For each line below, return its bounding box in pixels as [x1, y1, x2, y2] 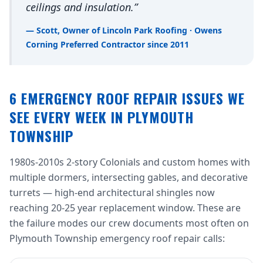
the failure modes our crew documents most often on [9, 217, 249, 230]
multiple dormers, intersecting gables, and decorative [9, 171, 248, 184]
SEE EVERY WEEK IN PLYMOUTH [9, 106, 194, 127]
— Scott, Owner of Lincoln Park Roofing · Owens [26, 25, 222, 36]
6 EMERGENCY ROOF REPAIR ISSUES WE [9, 87, 245, 109]
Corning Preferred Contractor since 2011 [26, 39, 189, 50]
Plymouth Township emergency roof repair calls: [9, 232, 225, 245]
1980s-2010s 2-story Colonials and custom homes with [9, 156, 250, 168]
